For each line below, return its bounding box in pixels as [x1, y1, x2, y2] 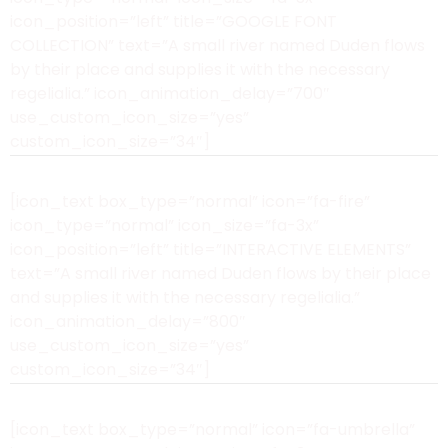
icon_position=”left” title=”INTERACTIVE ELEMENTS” [10, 238, 411, 261]
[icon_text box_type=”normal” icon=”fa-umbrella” [10, 418, 415, 441]
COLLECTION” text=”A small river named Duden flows [10, 34, 425, 57]
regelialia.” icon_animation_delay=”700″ [10, 82, 330, 105]
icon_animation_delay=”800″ [10, 310, 246, 333]
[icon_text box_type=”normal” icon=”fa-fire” [10, 190, 370, 213]
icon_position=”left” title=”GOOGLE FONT [10, 10, 337, 33]
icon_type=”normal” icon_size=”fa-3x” [10, 214, 319, 237]
